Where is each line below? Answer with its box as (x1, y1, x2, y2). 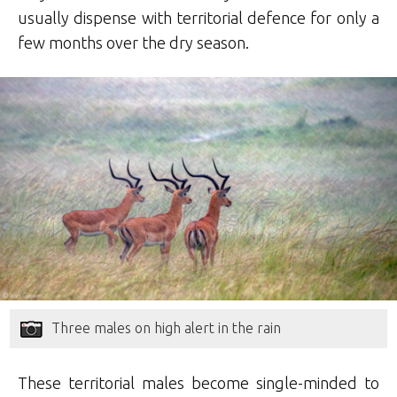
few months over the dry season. (18, 34, 249, 52)
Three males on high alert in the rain (51, 319, 282, 336)
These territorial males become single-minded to (18, 373, 379, 392)
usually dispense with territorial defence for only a (18, 9, 379, 27)
